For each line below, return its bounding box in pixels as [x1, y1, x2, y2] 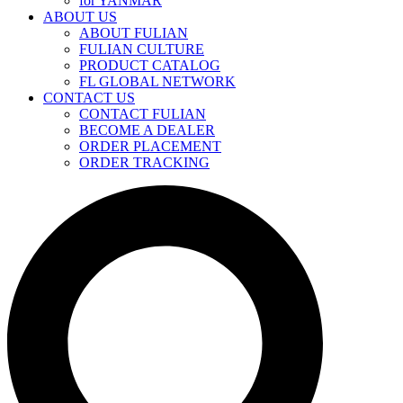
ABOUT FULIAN [79, 24, 188, 40]
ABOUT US [43, 8, 117, 24]
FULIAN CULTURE [79, 40, 204, 57]
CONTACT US [43, 89, 135, 105]
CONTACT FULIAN [79, 105, 206, 121]
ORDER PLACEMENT [79, 138, 221, 154]
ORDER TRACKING [79, 154, 210, 170]
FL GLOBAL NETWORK [79, 73, 236, 89]
